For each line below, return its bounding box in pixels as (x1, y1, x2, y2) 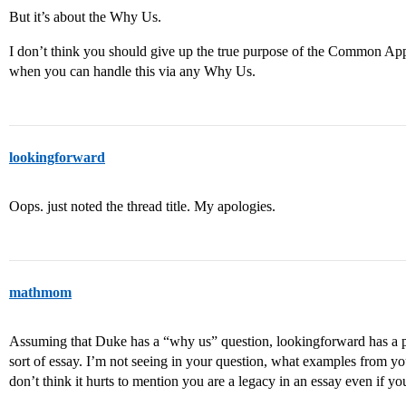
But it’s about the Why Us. (9, 9, 161, 25)
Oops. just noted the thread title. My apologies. (9, 198, 275, 215)
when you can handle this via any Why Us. (9, 63, 256, 80)
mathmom (9, 285, 72, 301)
